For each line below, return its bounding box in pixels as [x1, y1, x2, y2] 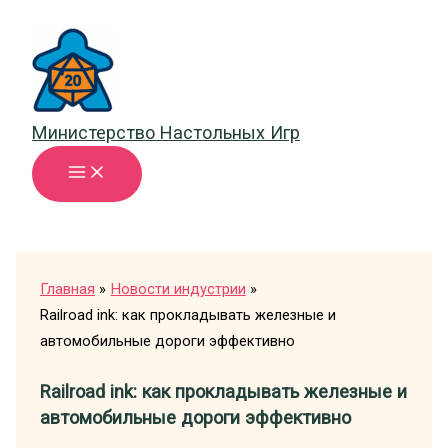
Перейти [7, 11, 65, 29]
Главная [39, 280, 95, 298]
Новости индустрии [110, 280, 246, 298]
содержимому [7, 63, 104, 81]
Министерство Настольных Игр [32, 122, 300, 143]
